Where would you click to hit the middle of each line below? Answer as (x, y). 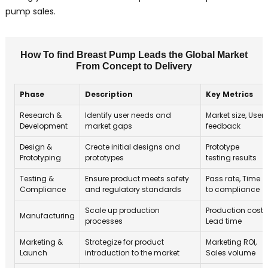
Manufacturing (47, 216)
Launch (33, 253)
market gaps (108, 126)
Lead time (223, 221)
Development (43, 126)
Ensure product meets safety (137, 179)
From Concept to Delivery (134, 66)
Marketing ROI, (231, 242)
